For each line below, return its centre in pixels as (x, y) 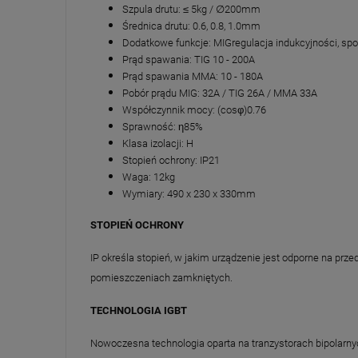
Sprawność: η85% (163, 126)
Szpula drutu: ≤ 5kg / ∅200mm (191, 9)
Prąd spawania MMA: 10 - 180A (193, 76)
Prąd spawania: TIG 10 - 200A (189, 59)
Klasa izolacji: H (158, 143)
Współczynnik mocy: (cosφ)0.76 (194, 109)
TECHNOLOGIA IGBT (139, 310)
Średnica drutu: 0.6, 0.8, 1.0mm (191, 26)
